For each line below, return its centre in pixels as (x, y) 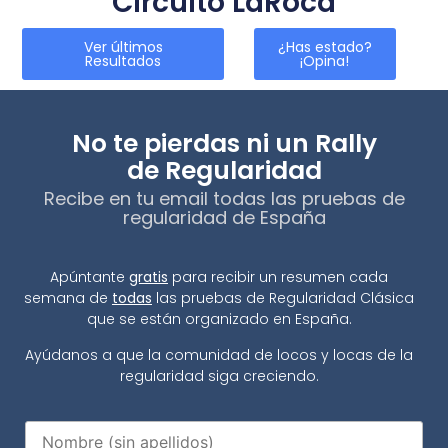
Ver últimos (123, 47)
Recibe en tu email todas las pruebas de (224, 199)
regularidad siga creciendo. (219, 375)
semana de (68, 298)
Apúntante (89, 277)
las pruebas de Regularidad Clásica (283, 298)
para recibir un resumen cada (278, 277)
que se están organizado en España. (219, 319)
